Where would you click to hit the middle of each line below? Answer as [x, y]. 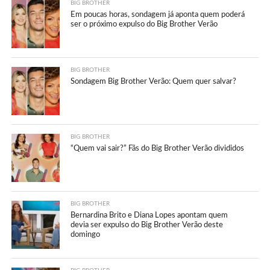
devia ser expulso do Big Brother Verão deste [147, 224]
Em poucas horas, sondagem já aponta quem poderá [158, 14]
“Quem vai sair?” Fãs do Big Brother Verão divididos [158, 148]
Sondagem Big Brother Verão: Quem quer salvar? [154, 81]
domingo [86, 234]
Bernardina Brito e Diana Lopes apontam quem [149, 215]
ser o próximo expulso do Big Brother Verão [144, 24]
